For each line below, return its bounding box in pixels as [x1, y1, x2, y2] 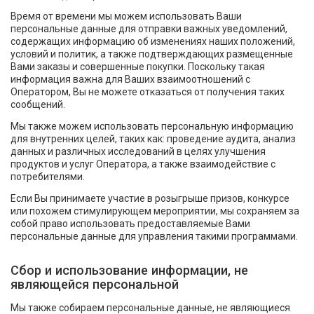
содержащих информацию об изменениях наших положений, [11, 36, 295, 48]
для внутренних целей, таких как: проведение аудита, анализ [11, 132, 296, 144]
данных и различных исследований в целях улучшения [11, 145, 266, 157]
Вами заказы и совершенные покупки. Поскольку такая [11, 61, 265, 73]
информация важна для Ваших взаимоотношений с [11, 74, 250, 86]
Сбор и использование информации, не [11, 263, 248, 278]
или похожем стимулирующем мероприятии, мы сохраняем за [11, 205, 299, 217]
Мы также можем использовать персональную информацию [11, 120, 294, 132]
